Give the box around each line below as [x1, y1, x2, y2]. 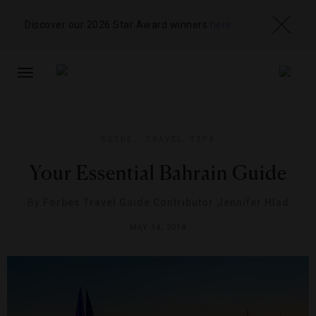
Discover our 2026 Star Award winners [25, 18, 210, 30]
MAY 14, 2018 [130, 223, 186, 232]
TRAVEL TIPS [145, 133, 215, 144]
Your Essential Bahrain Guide [29, 161, 287, 185]
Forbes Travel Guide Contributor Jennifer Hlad [42, 197, 289, 208]
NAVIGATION [25, 102, 83, 114]
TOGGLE [25, 74, 62, 85]
